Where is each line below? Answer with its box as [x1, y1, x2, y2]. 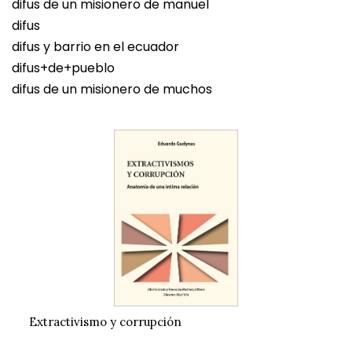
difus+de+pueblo [12, 59, 115, 78]
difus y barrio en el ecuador [12, 38, 179, 57]
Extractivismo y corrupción [28, 314, 181, 330]
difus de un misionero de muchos [12, 80, 212, 99]
